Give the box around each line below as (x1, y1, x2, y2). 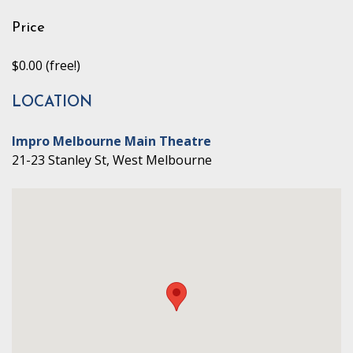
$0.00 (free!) (12, 57, 80, 74)
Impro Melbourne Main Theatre (12, 132, 211, 150)
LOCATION (12, 95, 92, 110)
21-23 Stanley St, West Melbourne (12, 151, 212, 169)
